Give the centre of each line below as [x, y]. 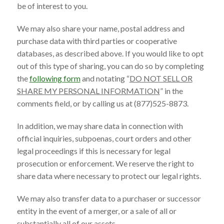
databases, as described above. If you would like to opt [110, 53]
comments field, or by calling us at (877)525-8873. [102, 103]
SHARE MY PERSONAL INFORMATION [88, 90]
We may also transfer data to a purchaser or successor [109, 198]
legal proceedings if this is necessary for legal [93, 150]
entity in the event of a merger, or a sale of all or [96, 210]
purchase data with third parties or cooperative [97, 40]
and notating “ [105, 78]
